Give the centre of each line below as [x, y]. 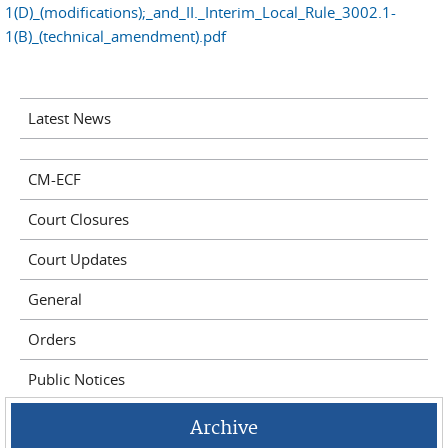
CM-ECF [54, 179]
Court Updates [77, 259]
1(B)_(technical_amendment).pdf [115, 35]
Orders [51, 339]
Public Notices [76, 379]
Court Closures [78, 219]
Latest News [69, 118]
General [54, 299]
